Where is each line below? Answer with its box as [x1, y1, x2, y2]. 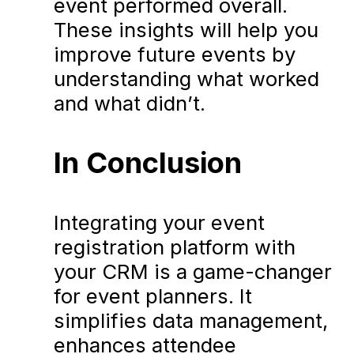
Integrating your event [54, 210, 265, 235]
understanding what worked [54, 66, 320, 92]
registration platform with [54, 235, 296, 260]
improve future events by [54, 42, 296, 67]
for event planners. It [54, 284, 253, 309]
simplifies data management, [54, 308, 329, 333]
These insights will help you [54, 17, 319, 43]
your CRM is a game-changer [54, 259, 333, 284]
